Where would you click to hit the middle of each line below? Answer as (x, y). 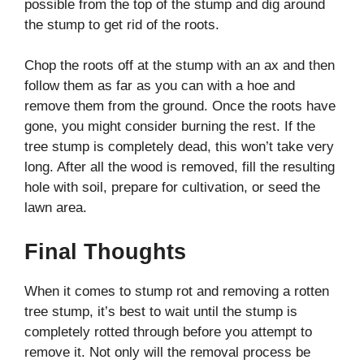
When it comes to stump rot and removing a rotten (177, 291)
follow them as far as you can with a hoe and (160, 86)
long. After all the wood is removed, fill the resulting (180, 167)
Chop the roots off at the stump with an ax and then (180, 66)
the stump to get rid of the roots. (122, 24)
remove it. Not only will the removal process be (167, 352)
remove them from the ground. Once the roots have (180, 106)
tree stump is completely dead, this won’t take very (179, 147)
